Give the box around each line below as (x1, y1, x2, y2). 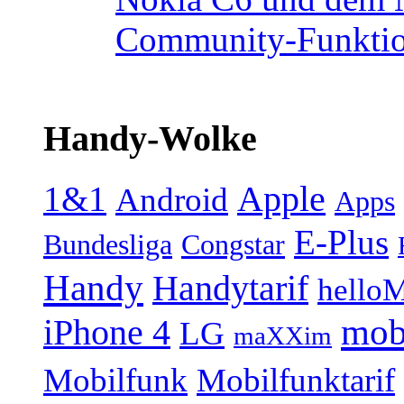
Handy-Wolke (43, 117, 257, 159)
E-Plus (294, 223, 389, 263)
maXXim (234, 321, 332, 351)
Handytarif (152, 269, 308, 309)
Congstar (181, 228, 285, 262)
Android (115, 181, 228, 219)
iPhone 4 (43, 313, 170, 353)
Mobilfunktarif (197, 362, 395, 399)
